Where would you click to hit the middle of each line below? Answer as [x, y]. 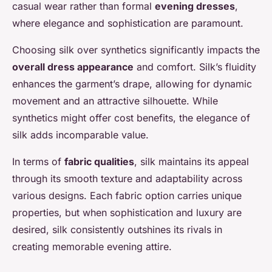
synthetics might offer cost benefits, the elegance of [131, 118]
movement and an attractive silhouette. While [115, 101]
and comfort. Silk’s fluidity [195, 67]
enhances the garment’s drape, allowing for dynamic [132, 84]
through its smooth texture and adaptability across [127, 179]
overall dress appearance [73, 67]
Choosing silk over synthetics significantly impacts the [136, 50]
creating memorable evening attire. [92, 247]
